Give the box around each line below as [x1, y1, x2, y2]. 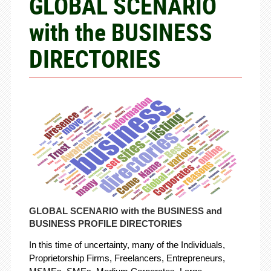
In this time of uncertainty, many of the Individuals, [28, 240, 225, 250]
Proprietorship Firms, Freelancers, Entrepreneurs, [28, 253, 225, 264]
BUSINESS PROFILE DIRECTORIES [28, 218, 182, 229]
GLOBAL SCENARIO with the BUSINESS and [28, 206, 222, 217]
